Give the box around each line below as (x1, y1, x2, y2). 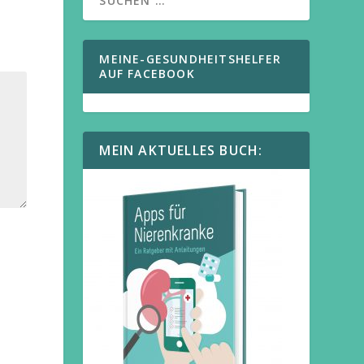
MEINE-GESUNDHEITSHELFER (99, 51, 282, 67)
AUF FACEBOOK (99, 66, 195, 82)
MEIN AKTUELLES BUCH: (99, 141, 263, 160)
